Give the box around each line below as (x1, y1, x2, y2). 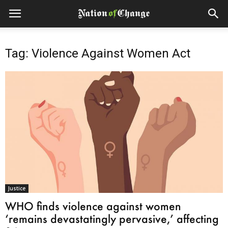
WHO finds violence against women (5, 198, 181, 213)
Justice (8, 184, 25, 192)
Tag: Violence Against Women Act (5, 46, 190, 61)
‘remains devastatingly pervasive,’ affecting (5, 211, 219, 225)
